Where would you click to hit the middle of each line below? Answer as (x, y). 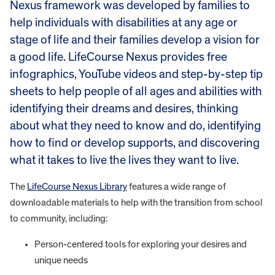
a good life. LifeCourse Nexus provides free (118, 57)
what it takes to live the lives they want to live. (124, 160)
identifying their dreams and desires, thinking (124, 108)
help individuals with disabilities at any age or (124, 22)
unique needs (61, 260)
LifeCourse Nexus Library (77, 186)
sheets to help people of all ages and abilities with (136, 91)
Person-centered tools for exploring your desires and (141, 244)
